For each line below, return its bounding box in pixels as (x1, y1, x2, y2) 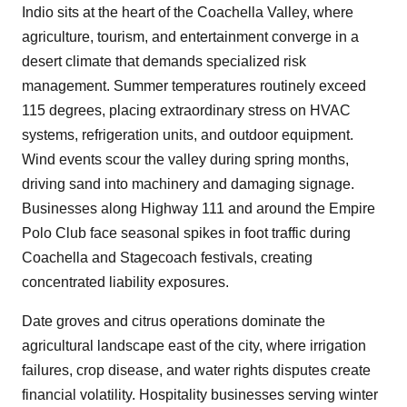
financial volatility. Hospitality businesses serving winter (22, 387, 378, 403)
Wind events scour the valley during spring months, (22, 152, 349, 168)
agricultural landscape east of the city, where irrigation (22, 338, 366, 354)
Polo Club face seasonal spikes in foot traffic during (22, 225, 351, 242)
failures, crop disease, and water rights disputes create (22, 362, 371, 379)
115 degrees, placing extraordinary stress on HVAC (22, 103, 351, 119)
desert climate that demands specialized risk (22, 54, 306, 70)
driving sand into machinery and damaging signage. (22, 176, 354, 193)
